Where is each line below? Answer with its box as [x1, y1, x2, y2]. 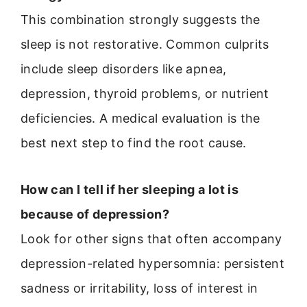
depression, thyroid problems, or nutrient [21, 86, 269, 101]
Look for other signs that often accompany [21, 232, 282, 247]
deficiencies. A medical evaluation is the [21, 111, 260, 126]
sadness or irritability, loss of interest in [21, 281, 258, 296]
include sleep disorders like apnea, [21, 62, 227, 77]
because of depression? [21, 207, 169, 222]
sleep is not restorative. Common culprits [21, 37, 269, 52]
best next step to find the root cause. [21, 136, 247, 151]
